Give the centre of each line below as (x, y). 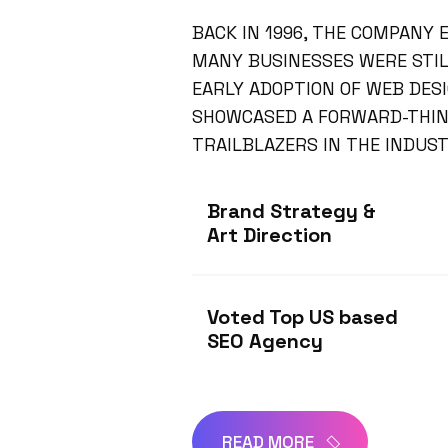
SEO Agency (265, 341)
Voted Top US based (302, 317)
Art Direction (269, 235)
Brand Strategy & (291, 211)
